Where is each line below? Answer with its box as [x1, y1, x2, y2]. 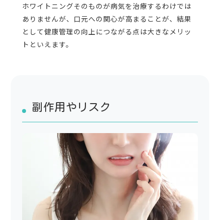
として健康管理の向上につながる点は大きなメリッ [22, 27, 192, 37]
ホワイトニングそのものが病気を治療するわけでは [22, 1, 192, 11]
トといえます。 [22, 39, 73, 50]
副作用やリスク [31, 102, 111, 113]
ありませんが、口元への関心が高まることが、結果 [22, 14, 192, 24]
